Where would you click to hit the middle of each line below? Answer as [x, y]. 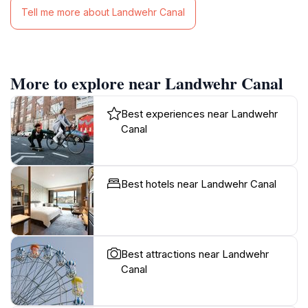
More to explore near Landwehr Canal [147, 82]
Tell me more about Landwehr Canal [103, 12]
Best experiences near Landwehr [199, 113]
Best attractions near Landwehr [195, 254]
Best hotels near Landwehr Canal [199, 184]
